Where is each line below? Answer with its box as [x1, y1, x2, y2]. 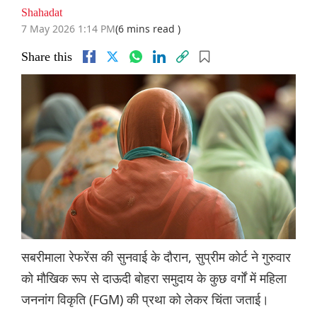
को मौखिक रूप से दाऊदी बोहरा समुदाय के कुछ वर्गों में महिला [21, 270, 287, 287]
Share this [21, 50, 72, 64]
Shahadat [21, 6, 62, 19]
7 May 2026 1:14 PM [21, 22, 115, 36]
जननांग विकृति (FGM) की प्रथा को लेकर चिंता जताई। [21, 291, 269, 309]
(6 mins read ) [115, 22, 180, 36]
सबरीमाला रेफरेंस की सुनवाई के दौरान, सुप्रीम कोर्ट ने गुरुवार [21, 248, 291, 266]
